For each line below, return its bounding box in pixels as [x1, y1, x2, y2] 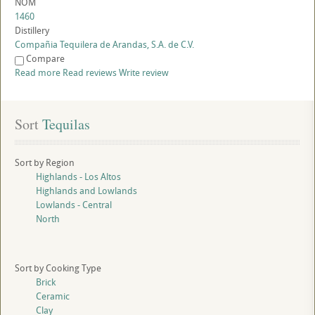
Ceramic [36, 290, 70, 303]
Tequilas [39, 115, 90, 134]
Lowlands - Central [36, 198, 112, 212]
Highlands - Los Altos [36, 170, 121, 184]
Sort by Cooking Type [15, 262, 101, 275]
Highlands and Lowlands [36, 184, 137, 198]
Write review [119, 66, 169, 79]
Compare [26, 52, 65, 65]
